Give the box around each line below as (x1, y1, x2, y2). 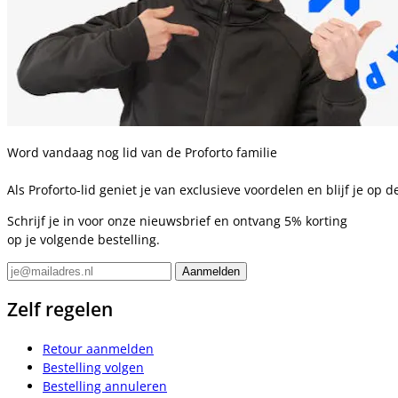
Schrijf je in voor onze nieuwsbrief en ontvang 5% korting (7, 212, 347, 230)
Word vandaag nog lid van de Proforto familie (7, 144, 277, 162)
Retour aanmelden (43, 339, 154, 357)
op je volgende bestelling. (7, 231, 160, 249)
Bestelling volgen (43, 358, 144, 376)
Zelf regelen (7, 297, 113, 322)
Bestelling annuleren (43, 377, 167, 394)
